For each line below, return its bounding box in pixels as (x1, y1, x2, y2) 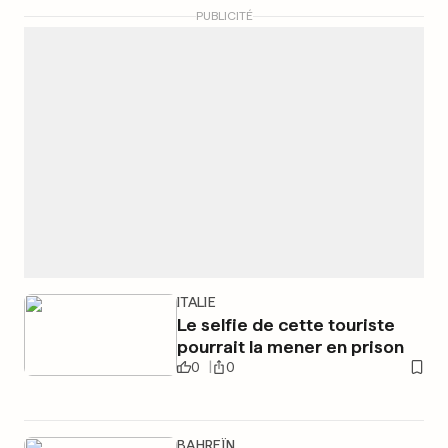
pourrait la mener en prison (176, 336, 404, 357)
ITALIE (176, 294, 217, 310)
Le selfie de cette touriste (176, 314, 395, 335)
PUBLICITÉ (195, 9, 253, 23)
